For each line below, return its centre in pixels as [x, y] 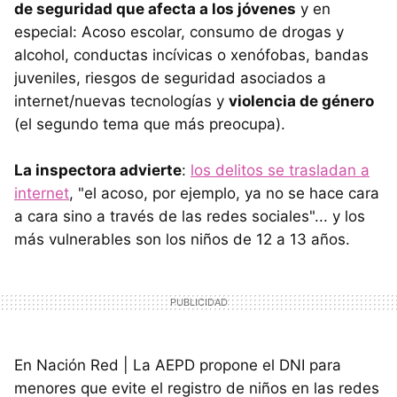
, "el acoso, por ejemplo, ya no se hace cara [224, 193]
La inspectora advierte [98, 170]
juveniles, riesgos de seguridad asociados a [170, 78]
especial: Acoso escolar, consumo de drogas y [179, 31]
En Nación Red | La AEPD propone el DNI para [178, 365]
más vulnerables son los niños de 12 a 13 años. [182, 239]
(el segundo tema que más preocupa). [150, 124]
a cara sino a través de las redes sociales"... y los [190, 216]
